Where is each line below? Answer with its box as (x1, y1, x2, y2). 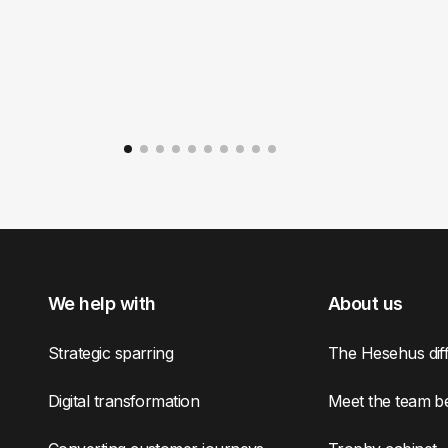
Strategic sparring (48, 342, 174, 363)
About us (328, 292, 403, 314)
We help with (48, 292, 156, 314)
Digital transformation (48, 390, 200, 411)
